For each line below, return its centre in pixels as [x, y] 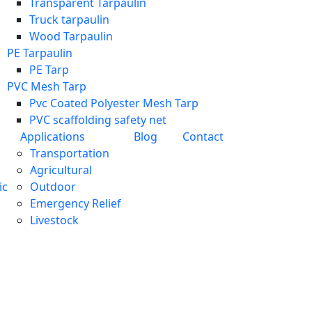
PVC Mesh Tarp [47, 86]
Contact [203, 136]
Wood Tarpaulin [71, 36]
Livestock [54, 220]
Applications [53, 136]
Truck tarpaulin [69, 19]
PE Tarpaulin [40, 53]
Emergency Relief [76, 203]
